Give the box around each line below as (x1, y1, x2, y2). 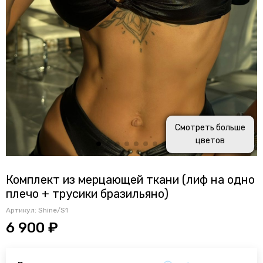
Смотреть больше (175, 123, 245, 133)
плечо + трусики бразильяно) (6, 187, 168, 201)
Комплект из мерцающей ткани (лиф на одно (6, 173, 255, 187)
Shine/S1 (38, 206, 68, 215)
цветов (195, 136, 225, 146)
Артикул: (6, 206, 38, 215)
